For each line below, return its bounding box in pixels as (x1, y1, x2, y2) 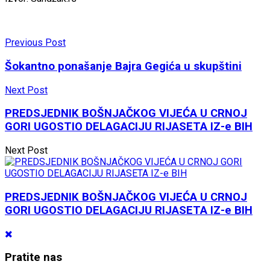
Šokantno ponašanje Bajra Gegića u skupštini (5, 60, 242, 74)
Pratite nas (5, 251, 62, 265)
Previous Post (5, 37, 66, 49)
